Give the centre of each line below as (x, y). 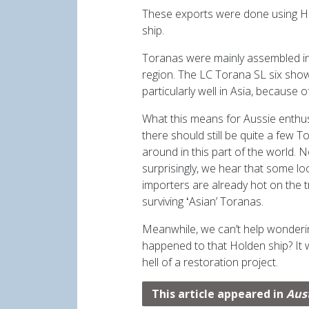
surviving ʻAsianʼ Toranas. (203, 202)
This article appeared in (219, 294)
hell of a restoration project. (210, 262)
